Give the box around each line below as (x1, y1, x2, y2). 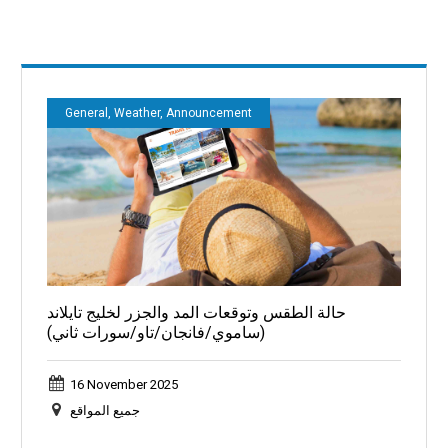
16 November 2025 (70, 377, 179, 393)
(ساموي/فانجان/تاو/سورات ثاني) (46, 323, 265, 343)
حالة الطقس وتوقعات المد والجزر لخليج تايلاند (46, 303, 346, 323)
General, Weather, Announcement (64, 105, 252, 120)
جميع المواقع (70, 403, 141, 419)
